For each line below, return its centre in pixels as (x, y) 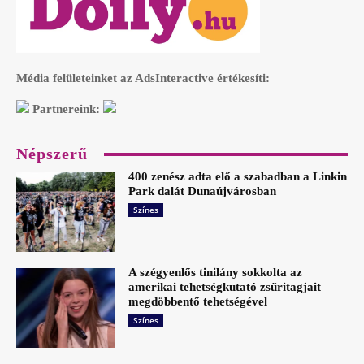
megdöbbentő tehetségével (198, 302)
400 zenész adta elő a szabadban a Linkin (238, 177)
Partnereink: (66, 109)
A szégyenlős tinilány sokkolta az (216, 273)
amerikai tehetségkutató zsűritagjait (225, 287)
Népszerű (52, 154)
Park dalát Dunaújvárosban (203, 191)
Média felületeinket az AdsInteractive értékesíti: (143, 78)
